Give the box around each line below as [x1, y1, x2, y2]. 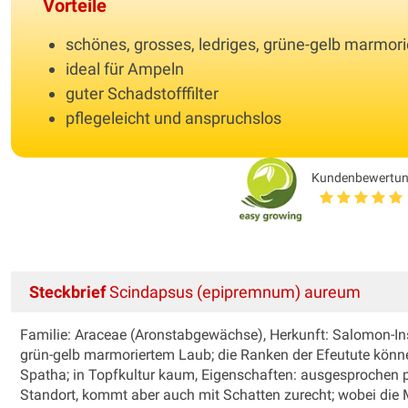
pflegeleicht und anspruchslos [66, 107, 281, 127]
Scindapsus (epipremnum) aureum [106, 281, 361, 301]
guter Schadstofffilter [66, 83, 219, 103]
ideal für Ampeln [66, 58, 184, 78]
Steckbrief [29, 281, 106, 301]
